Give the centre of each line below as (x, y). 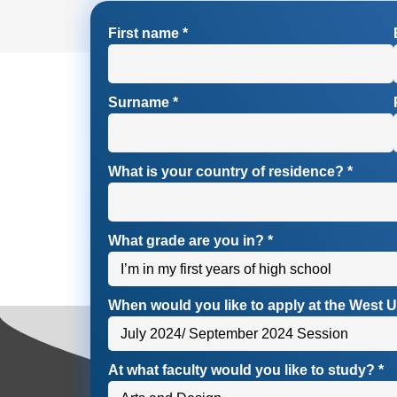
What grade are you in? (188, 240)
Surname (140, 102)
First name (145, 33)
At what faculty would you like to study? (243, 370)
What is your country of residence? (228, 171)
